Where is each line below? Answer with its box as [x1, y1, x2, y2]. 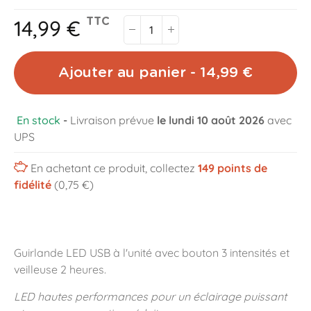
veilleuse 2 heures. [14, 262, 106, 276]
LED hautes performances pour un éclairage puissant [14, 289, 287, 303]
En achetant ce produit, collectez [30, 161, 198, 175]
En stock [17, 113, 60, 127]
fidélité [14, 178, 51, 192]
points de [214, 161, 267, 175]
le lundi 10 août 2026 [157, 113, 264, 127]
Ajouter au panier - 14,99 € [58, 65, 253, 80]
